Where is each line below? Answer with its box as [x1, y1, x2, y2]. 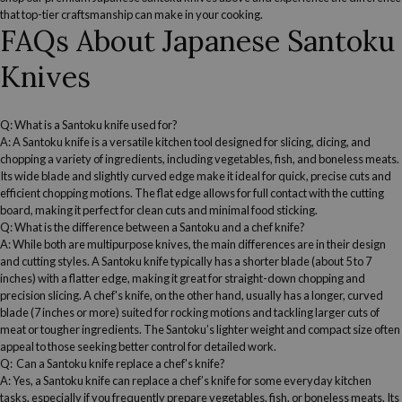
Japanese [162, 22, 280, 59]
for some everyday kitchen [236, 372, 371, 388]
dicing [316, 134, 346, 149]
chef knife [251, 219, 300, 234]
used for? [129, 117, 178, 132]
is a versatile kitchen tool [90, 134, 213, 149]
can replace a [110, 372, 179, 388]
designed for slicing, [213, 134, 316, 149]
